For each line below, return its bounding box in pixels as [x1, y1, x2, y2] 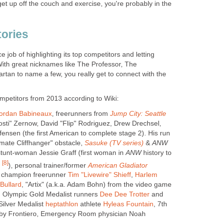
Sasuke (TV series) [85, 139, 144, 147]
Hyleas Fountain [103, 200, 153, 208]
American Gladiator [88, 161, 148, 169]
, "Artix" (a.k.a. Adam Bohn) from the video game [22, 181, 172, 189]
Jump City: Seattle [110, 109, 166, 117]
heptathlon [45, 200, 78, 208]
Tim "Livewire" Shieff [68, 171, 131, 179]
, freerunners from [52, 109, 110, 117]
